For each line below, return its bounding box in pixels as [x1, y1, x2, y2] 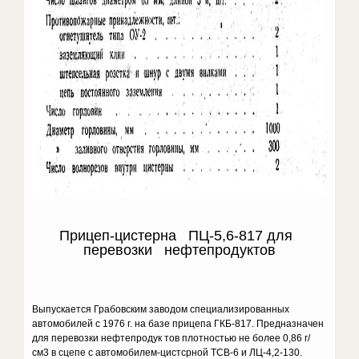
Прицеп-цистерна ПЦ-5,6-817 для [58, 228, 301, 244]
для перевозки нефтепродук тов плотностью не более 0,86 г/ [32, 333, 311, 344]
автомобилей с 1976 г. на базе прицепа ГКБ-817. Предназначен [32, 318, 325, 329]
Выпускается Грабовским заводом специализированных [32, 304, 290, 315]
